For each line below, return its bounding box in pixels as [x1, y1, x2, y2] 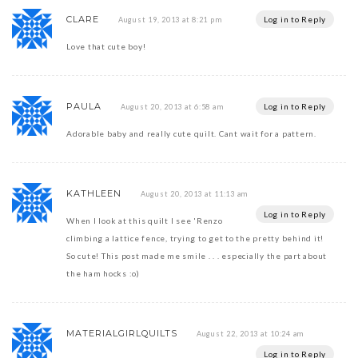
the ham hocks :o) [66, 268, 140, 278]
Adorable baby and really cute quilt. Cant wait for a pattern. [66, 128, 316, 138]
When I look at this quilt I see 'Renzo [66, 215, 223, 225]
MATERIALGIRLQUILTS [66, 327, 177, 339]
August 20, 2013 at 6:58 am [120, 101, 224, 111]
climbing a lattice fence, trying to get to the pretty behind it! [66, 233, 324, 243]
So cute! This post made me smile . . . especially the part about [66, 250, 327, 261]
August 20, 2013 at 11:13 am [140, 189, 248, 198]
